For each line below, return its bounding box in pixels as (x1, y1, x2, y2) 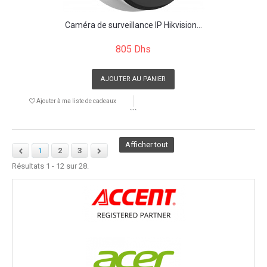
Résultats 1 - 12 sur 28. (12, 161, 89, 170)
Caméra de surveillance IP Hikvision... (64, 20, 202, 30)
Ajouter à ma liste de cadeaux (35, 97, 116, 104)
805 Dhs (116, 43, 151, 55)
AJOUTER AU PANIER (101, 74, 166, 83)
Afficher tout (125, 139, 168, 149)
